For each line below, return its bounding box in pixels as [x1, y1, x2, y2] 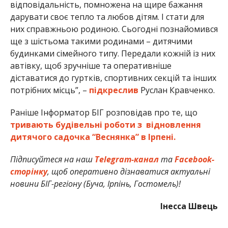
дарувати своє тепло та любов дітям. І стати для [10, 11, 204, 23]
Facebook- [174, 154, 214, 165]
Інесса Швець [160, 201, 218, 212]
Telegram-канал [94, 154, 159, 165]
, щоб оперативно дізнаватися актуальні [47, 166, 210, 178]
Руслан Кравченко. [138, 84, 215, 96]
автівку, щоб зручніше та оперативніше [10, 60, 172, 72]
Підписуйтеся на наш [10, 154, 95, 165]
